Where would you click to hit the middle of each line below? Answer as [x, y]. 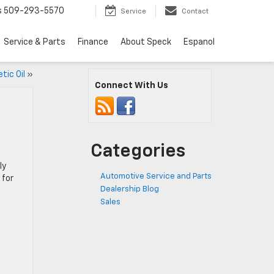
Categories [138, 152]
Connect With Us [131, 86]
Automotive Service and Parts [156, 176]
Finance [93, 42]
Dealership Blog [130, 189]
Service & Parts [35, 42]
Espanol [199, 42]
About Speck [146, 42]
